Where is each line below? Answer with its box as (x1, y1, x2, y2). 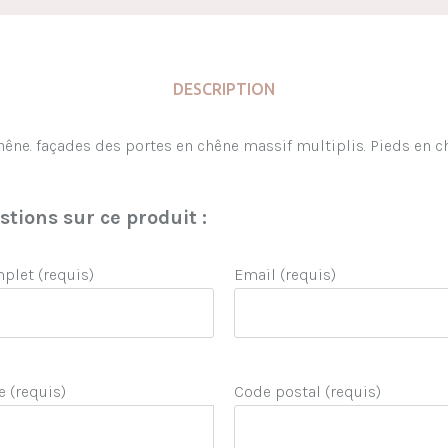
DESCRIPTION (173, 80, 275, 98)
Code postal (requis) (234, 382, 382, 402)
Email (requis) (234, 265, 337, 285)
